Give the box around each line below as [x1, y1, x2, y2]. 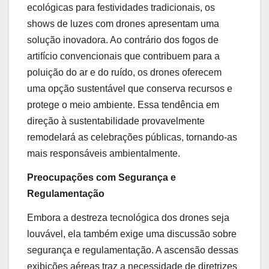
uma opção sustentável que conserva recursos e [27, 83, 232, 94]
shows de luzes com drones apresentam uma [27, 19, 219, 29]
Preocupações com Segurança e [27, 172, 176, 183]
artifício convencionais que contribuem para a [27, 51, 220, 62]
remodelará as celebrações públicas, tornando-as [27, 132, 237, 143]
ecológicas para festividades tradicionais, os [27, 2, 215, 13]
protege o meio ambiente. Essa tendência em [27, 100, 219, 110]
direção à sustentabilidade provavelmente [27, 116, 205, 127]
